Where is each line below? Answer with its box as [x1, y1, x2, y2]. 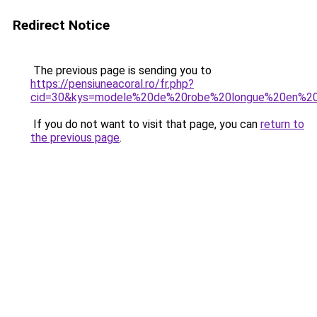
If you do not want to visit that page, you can [30, 117, 260, 131]
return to [260, 117, 304, 131]
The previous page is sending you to [30, 64, 212, 77]
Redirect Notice [13, 17, 110, 33]
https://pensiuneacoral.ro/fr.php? [30, 77, 194, 91]
